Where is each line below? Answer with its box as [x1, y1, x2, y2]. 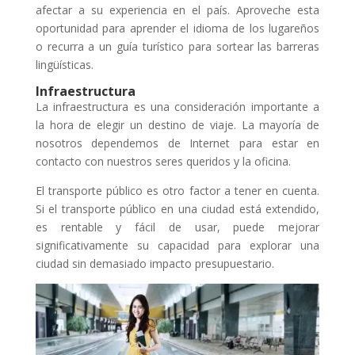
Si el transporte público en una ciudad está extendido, [35, 200, 320, 216]
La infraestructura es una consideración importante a [35, 98, 320, 114]
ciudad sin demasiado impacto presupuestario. [35, 255, 274, 271]
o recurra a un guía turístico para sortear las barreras [35, 38, 320, 54]
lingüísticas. [35, 56, 94, 72]
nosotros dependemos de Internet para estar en [35, 135, 320, 151]
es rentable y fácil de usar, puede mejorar [35, 219, 320, 235]
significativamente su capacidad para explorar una [35, 237, 320, 253]
